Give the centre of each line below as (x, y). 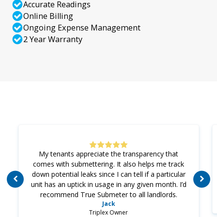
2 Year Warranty (53, 39)
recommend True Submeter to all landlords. (108, 195)
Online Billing (48, 16)
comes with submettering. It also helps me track (108, 164)
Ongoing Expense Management (82, 28)
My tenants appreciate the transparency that (108, 154)
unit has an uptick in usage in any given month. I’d (108, 185)
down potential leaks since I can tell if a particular (108, 174)
